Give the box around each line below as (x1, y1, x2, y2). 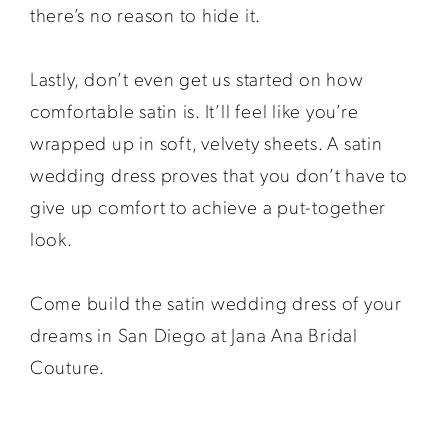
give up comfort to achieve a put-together (29, 193, 387, 219)
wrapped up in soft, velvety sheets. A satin (29, 129, 383, 155)
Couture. (29, 353, 105, 379)
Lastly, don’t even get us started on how (29, 65, 364, 91)
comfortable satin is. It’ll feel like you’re (29, 97, 359, 123)
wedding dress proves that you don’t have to (29, 161, 408, 187)
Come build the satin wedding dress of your (29, 289, 402, 315)
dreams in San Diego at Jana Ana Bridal (29, 321, 358, 347)
